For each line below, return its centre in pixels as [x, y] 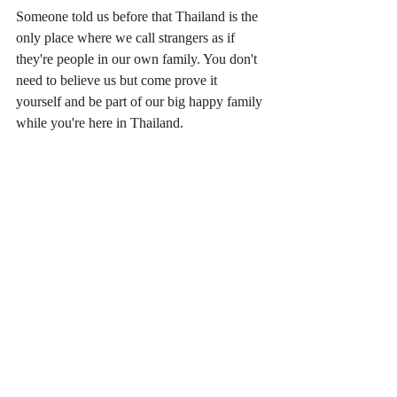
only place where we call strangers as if [127, 37]
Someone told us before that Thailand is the [139, 16]
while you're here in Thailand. [100, 122]
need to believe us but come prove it [118, 80]
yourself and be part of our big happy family [141, 101]
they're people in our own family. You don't [138, 58]
